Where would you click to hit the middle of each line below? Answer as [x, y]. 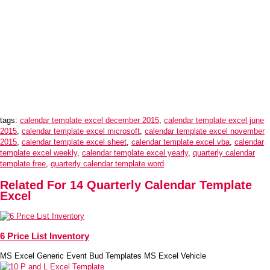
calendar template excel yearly [135, 153]
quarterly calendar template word [107, 164]
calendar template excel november [205, 131]
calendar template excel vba [181, 142]
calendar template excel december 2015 [89, 121]
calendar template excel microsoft [81, 131]
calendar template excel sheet [74, 142]
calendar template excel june [214, 121]
